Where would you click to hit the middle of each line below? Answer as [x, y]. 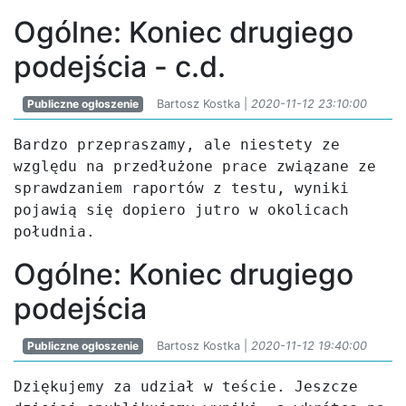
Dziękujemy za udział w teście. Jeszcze [186, 387]
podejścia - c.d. [120, 67]
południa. [54, 232]
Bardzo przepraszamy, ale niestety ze [177, 145]
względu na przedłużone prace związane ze [195, 166]
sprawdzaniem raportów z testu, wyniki [181, 188]
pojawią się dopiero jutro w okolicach [181, 210]
